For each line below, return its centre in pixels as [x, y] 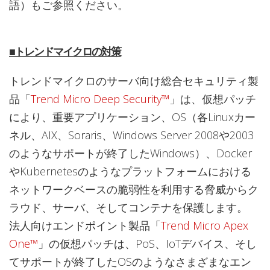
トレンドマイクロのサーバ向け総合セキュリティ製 [134, 80]
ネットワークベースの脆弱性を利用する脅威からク [134, 189]
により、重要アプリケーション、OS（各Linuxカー [132, 117]
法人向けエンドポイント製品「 [85, 225]
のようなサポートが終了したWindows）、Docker [130, 153]
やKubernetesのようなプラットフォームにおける [130, 171]
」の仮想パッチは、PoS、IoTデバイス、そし [147, 243]
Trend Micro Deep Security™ [100, 99]
